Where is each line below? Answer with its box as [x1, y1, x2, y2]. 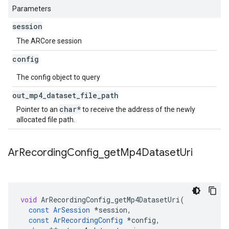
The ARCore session [16, 37, 82, 45]
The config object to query [16, 73, 100, 81]
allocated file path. [16, 116, 75, 124]
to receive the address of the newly [81, 105, 195, 113]
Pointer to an [16, 105, 59, 113]
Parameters [12, 5, 51, 13]
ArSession [53, 205, 90, 215]
